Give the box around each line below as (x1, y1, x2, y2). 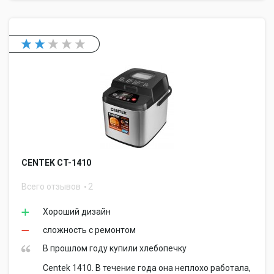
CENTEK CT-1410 (21, 158, 91, 168)
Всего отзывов (21, 182, 83, 191)
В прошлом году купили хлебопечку (43, 243, 187, 253)
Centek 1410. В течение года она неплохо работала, (43, 263, 251, 273)
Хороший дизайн (43, 207, 111, 217)
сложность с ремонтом (43, 225, 136, 235)
